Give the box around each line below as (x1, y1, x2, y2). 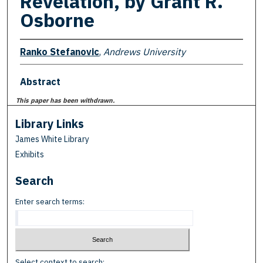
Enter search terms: (15, 197, 85, 207)
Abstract (19, 75, 60, 87)
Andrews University (103, 45, 186, 58)
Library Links (15, 116, 85, 131)
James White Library (15, 134, 90, 145)
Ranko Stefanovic (19, 45, 99, 58)
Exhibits (15, 149, 45, 160)
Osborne (19, 7, 95, 32)
